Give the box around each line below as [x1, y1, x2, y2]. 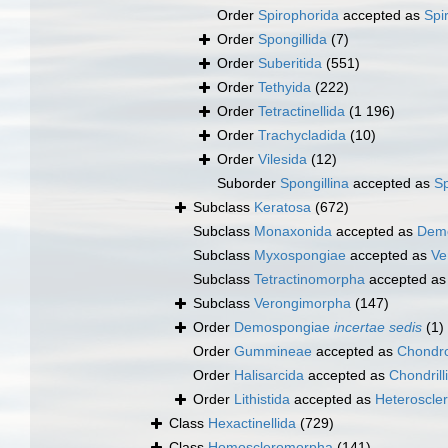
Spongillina [280, 175, 349, 192]
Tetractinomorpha [254, 271, 365, 288]
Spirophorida [258, 7, 339, 24]
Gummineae [234, 343, 312, 360]
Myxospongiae [254, 247, 346, 264]
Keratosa [254, 199, 311, 216]
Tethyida [258, 79, 311, 96]
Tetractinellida [258, 103, 345, 120]
